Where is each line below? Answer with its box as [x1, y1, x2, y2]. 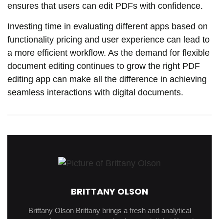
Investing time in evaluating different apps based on [7, 21, 208, 31]
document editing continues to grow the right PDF [7, 61, 200, 71]
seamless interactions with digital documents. [7, 87, 183, 97]
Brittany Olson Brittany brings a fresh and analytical [28, 206, 191, 215]
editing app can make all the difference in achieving [7, 74, 207, 84]
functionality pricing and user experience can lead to [7, 34, 210, 44]
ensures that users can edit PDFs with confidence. [7, 1, 203, 11]
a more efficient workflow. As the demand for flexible [7, 47, 210, 58]
